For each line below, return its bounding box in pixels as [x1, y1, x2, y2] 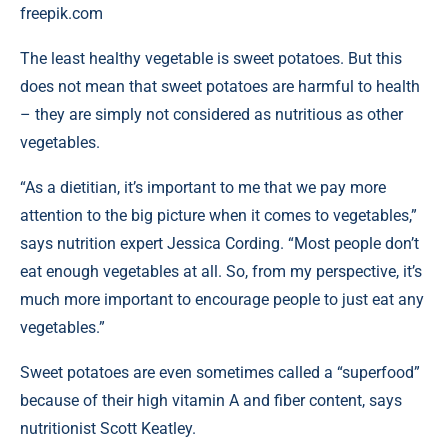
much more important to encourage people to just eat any [20, 290, 424, 309]
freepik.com [20, 4, 103, 23]
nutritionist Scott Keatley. [20, 419, 196, 438]
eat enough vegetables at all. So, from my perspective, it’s [20, 262, 422, 281]
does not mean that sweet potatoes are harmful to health [20, 77, 420, 96]
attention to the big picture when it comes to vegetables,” [20, 206, 417, 225]
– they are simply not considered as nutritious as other [20, 105, 403, 124]
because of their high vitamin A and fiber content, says [20, 391, 402, 410]
